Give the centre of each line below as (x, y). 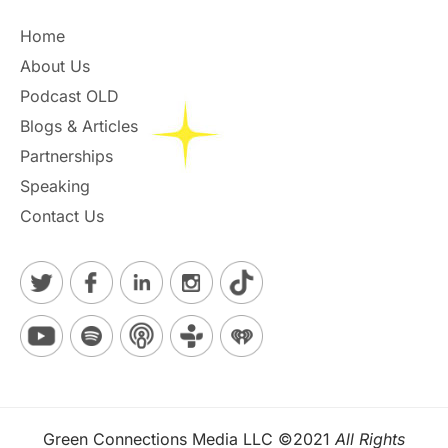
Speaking (55, 186)
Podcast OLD (69, 96)
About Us (55, 66)
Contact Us (62, 216)
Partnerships (66, 156)
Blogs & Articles (79, 126)
